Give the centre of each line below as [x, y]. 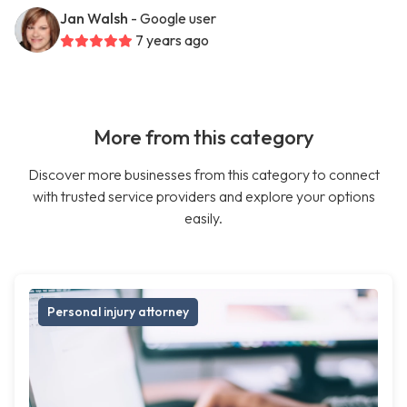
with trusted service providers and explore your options [203, 196]
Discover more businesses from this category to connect [203, 174]
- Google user [174, 18]
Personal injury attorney [118, 312]
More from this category [203, 137]
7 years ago [172, 40]
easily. [203, 218]
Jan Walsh [94, 18]
